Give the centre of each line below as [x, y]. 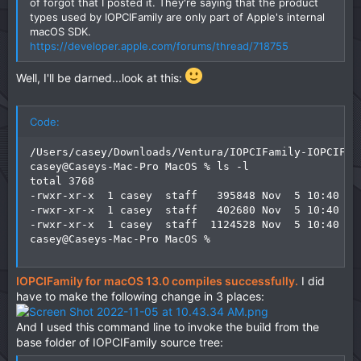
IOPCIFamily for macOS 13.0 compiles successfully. [157, 281]
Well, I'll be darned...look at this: [101, 77]
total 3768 [62, 181]
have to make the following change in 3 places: [140, 297]
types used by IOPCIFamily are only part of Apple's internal [177, 17]
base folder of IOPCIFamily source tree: [120, 342]
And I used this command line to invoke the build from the [168, 327]
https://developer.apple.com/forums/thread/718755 [159, 46]
